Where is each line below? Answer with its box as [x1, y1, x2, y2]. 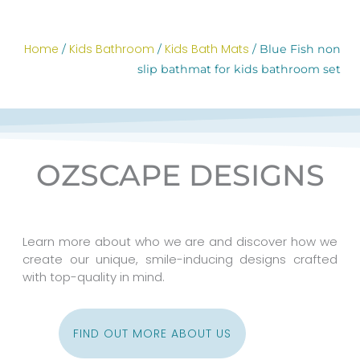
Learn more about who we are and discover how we [22, 233, 337, 251]
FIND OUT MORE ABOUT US [72, 325, 231, 342]
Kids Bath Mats [165, 40, 249, 57]
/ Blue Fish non [249, 41, 341, 56]
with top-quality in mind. [22, 268, 168, 286]
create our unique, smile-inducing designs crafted [22, 251, 337, 268]
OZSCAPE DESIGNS [35, 157, 325, 193]
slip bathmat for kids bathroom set [137, 61, 341, 76]
